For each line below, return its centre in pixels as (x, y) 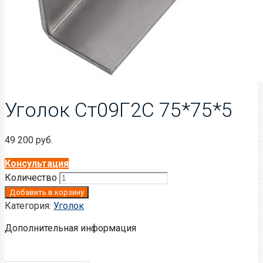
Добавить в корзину (47, 192)
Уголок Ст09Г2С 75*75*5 (119, 110)
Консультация (37, 163)
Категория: (29, 205)
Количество (31, 177)
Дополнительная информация (70, 228)
